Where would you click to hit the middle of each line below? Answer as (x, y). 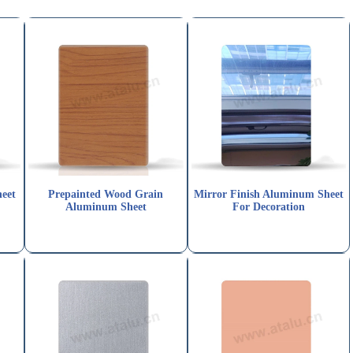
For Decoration (268, 207)
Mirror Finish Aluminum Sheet (268, 195)
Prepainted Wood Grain (106, 195)
